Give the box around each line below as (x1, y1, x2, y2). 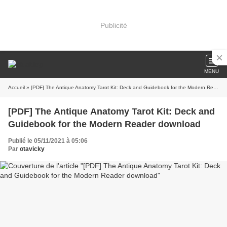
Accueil (8, 85, 25, 90)
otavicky (20, 145, 45, 153)
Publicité (100, 21, 127, 29)
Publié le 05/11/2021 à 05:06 (8, 137, 88, 144)
